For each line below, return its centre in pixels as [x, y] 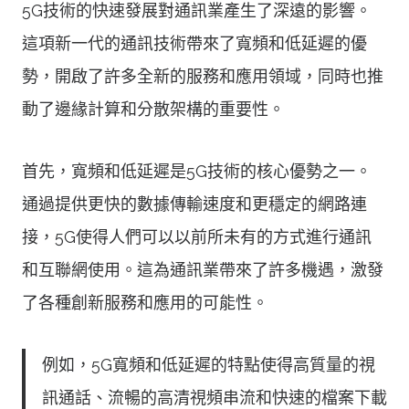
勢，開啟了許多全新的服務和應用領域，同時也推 [203, 76]
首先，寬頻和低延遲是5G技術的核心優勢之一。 [197, 171]
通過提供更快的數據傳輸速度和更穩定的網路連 [194, 204]
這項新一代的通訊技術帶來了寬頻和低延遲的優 [194, 43]
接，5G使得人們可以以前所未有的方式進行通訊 [197, 236]
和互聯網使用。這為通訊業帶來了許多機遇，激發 [203, 269]
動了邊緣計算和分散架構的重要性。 [153, 109]
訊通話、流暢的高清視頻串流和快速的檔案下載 [215, 397]
